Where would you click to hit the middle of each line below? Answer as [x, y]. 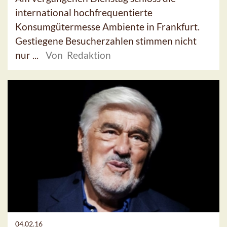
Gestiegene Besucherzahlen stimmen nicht [106, 41]
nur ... [28, 55]
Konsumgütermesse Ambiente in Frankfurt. [107, 27]
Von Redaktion [78, 55]
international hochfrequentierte [84, 13]
